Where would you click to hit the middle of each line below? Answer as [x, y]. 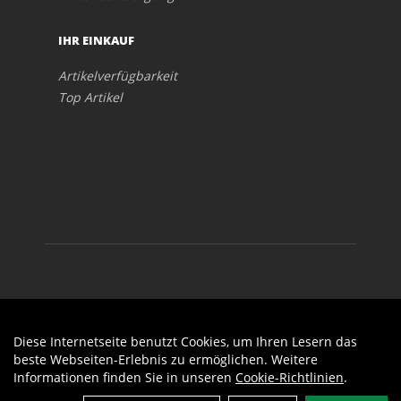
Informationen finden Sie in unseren [124, 377]
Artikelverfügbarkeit [118, 75]
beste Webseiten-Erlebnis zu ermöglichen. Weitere [166, 359]
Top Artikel [90, 97]
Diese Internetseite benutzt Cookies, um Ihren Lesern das [185, 341]
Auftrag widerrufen [301, 343]
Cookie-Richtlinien [290, 377]
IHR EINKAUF [96, 40]
